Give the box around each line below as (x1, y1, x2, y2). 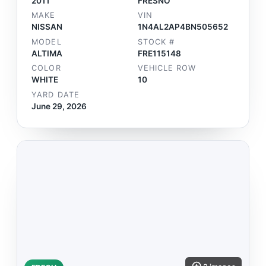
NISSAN (31, 22, 63, 32)
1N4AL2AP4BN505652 (138, 22, 228, 32)
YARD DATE (31, 90, 80, 99)
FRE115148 (138, 48, 181, 58)
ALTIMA (31, 48, 63, 58)
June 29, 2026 (31, 101, 87, 111)
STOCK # (138, 37, 175, 46)
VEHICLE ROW (138, 64, 197, 73)
